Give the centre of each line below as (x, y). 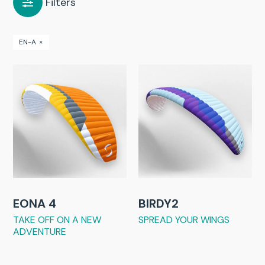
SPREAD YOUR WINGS (184, 219)
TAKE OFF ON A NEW (57, 219)
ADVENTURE (40, 231)
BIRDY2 (159, 203)
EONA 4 (35, 203)
